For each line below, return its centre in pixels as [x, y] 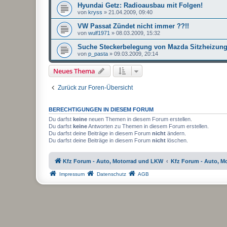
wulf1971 [99, 33]
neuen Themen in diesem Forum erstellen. [140, 119]
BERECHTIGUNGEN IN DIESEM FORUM [101, 109]
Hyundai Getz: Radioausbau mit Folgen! [140, 5]
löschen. [177, 140]
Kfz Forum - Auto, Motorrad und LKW [113, 161]
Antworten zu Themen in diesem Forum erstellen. [148, 126]
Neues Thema [74, 71]
